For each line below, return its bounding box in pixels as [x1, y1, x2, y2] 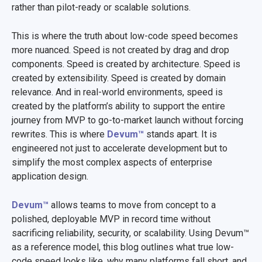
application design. [12, 170, 88, 182]
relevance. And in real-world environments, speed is [12, 86, 223, 98]
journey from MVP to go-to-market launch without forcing [12, 114, 243, 126]
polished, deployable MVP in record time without [12, 213, 211, 225]
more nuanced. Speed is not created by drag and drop [12, 44, 229, 56]
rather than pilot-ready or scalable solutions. [12, 1, 191, 13]
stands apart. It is [146, 128, 217, 140]
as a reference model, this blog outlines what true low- [12, 242, 234, 253]
